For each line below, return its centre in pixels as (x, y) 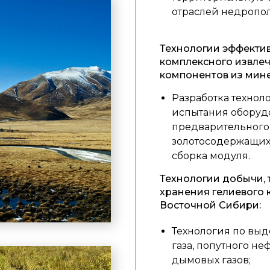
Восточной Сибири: (210, 205)
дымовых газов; (211, 260)
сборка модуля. (211, 156)
